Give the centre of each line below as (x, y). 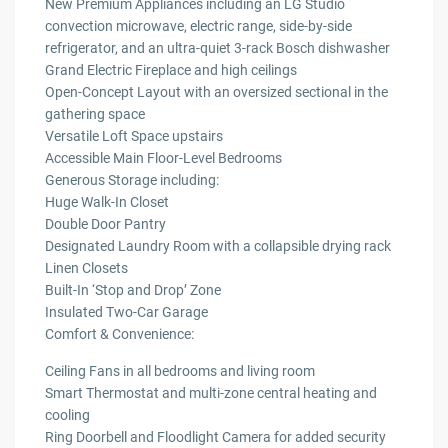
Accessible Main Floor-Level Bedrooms (164, 158)
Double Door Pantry (106, 224)
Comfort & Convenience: (120, 334)
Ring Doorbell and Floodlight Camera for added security (216, 437)
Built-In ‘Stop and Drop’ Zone (133, 290)
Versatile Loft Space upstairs (134, 136)
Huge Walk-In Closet (107, 202)
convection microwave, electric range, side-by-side (199, 26)
